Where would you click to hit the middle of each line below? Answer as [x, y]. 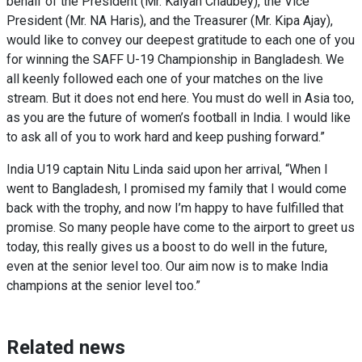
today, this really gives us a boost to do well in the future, [167, 246]
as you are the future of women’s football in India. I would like [179, 117]
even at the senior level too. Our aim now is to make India [167, 266]
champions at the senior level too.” [103, 285]
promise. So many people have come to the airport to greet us [181, 227]
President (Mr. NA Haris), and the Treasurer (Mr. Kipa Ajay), [170, 20]
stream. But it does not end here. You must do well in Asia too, [180, 98]
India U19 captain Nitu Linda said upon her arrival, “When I [167, 169]
